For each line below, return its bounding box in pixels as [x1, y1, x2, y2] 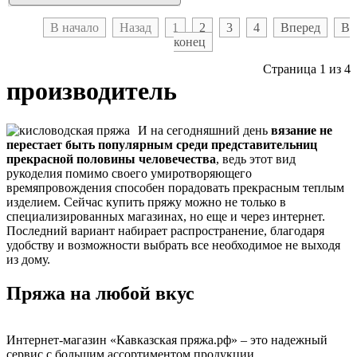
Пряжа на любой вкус [6, 282, 194, 304]
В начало [49, 21, 99, 35]
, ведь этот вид [216, 151, 296, 166]
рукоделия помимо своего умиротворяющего [6, 166, 252, 180]
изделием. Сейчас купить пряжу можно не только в [6, 194, 286, 209]
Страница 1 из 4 [263, 62, 351, 76]
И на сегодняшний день [138, 123, 271, 137]
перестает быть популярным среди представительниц [6, 137, 317, 151]
